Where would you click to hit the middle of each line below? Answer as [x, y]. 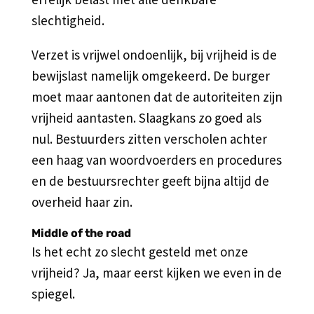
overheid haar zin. [82, 202]
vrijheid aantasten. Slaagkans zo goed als [146, 117]
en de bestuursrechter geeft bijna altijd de [150, 180]
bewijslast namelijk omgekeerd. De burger [150, 75]
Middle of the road [81, 233]
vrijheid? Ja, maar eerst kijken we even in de [156, 272]
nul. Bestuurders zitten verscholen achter [149, 138]
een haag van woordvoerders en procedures [156, 159]
